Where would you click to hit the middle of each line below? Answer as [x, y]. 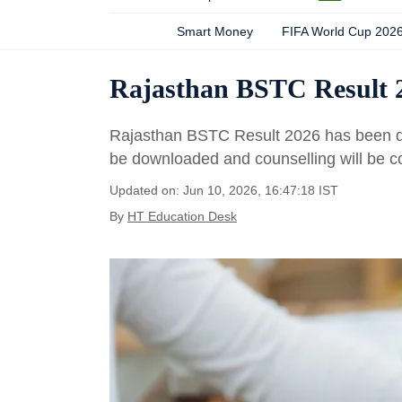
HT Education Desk [182, 216]
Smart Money [214, 31]
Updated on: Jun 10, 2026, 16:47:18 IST [224, 190]
